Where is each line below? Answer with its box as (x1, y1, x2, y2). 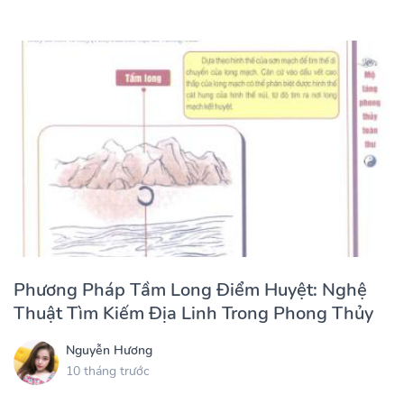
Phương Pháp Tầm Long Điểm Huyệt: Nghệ (14, 278, 367, 303)
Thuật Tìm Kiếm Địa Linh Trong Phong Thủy (14, 301, 373, 326)
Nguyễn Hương (66, 341, 152, 359)
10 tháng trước (66, 362, 149, 380)
